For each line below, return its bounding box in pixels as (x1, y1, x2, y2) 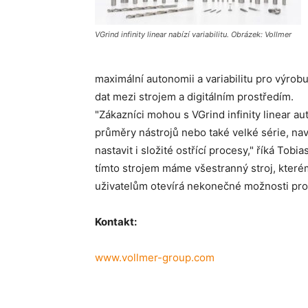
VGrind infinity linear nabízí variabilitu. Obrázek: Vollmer (95, 30, 291, 39)
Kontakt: (95, 215, 137, 228)
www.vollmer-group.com (95, 251, 214, 264)
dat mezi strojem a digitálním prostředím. (95, 90, 294, 103)
